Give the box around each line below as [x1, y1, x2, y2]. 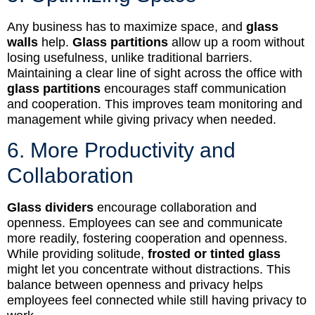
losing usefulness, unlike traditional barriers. [7, 51, 252, 65]
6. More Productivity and [7, 138, 236, 162]
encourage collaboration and [94, 200, 257, 214]
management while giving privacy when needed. [7, 112, 276, 127]
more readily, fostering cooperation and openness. [7, 231, 288, 245]
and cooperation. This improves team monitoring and [7, 97, 302, 112]
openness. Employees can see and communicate [7, 215, 283, 230]
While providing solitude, [7, 246, 148, 261]
